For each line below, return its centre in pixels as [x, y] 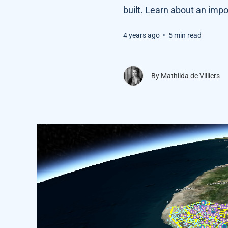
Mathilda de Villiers [190, 76]
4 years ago [141, 35]
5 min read [185, 35]
